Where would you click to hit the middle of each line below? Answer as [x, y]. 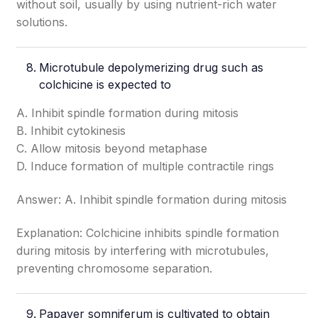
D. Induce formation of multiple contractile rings [146, 166]
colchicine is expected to [105, 84]
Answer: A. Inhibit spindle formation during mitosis [152, 199]
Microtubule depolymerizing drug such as [152, 67]
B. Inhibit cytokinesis [71, 131]
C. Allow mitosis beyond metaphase [112, 148]
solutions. [42, 22]
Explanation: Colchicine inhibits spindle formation [148, 233]
